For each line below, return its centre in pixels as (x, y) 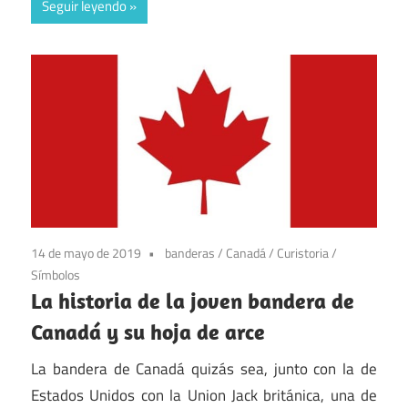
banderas (190, 253)
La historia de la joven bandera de (193, 301)
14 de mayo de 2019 (86, 253)
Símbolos (56, 275)
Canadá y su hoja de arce (148, 332)
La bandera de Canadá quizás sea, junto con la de (204, 368)
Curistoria (303, 253)
